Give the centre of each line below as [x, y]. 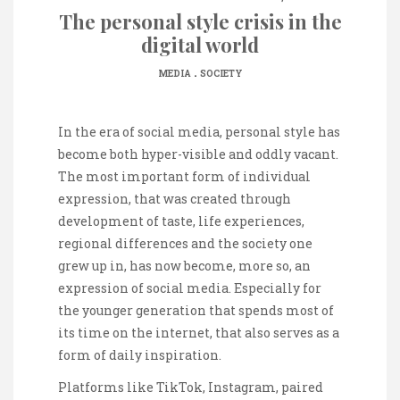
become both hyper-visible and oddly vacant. [198, 154]
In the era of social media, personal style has [199, 132]
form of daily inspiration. [140, 355]
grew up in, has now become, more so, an [184, 266]
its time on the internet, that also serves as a [199, 333]
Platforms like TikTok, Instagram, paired [191, 387]
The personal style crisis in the [200, 21]
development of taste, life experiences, [181, 221]
